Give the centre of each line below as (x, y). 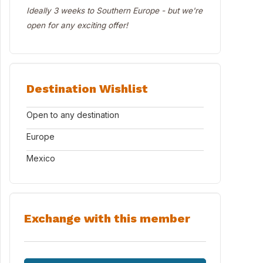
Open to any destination (73, 115)
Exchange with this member (107, 218)
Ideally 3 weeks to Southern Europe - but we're (114, 11)
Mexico (41, 158)
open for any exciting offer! (77, 25)
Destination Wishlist (87, 89)
